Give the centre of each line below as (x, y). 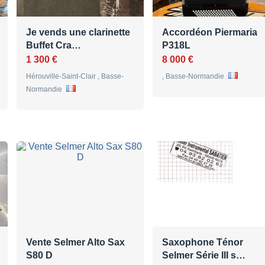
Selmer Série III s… (204, 256)
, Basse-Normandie (194, 77)
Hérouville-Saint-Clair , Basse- (75, 77)
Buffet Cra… (54, 46)
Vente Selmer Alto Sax (75, 243)
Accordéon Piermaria (210, 33)
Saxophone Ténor (203, 243)
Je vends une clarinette (78, 33)
